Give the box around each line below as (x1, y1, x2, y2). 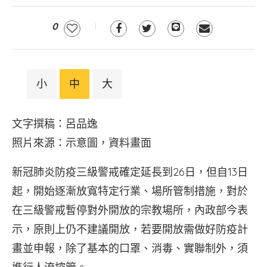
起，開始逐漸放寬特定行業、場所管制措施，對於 (12, 184, 248, 198)
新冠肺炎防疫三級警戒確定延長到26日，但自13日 (12, 165, 248, 179)
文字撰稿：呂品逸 (12, 117, 98, 131)
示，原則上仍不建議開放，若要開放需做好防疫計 (12, 222, 248, 236)
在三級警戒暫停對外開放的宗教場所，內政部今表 (12, 203, 248, 217)
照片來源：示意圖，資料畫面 (12, 136, 151, 150)
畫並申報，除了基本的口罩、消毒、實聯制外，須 (12, 241, 248, 255)
